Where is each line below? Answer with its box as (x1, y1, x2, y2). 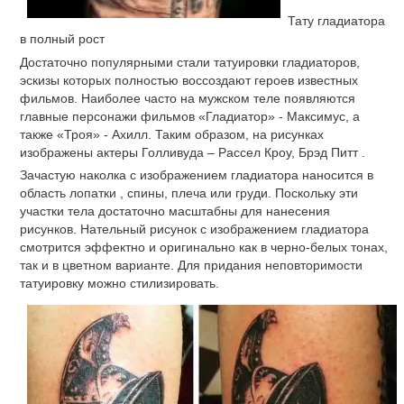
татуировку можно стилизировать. (20, 276, 219, 291)
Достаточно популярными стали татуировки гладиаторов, (20, 54, 360, 69)
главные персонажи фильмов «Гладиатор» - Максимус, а (20, 108, 360, 124)
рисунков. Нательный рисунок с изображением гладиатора (20, 222, 369, 237)
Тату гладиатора (288, 13, 385, 28)
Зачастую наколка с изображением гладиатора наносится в (20, 168, 373, 183)
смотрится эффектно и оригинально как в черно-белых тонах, (20, 240, 388, 255)
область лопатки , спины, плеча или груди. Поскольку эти (20, 186, 358, 201)
